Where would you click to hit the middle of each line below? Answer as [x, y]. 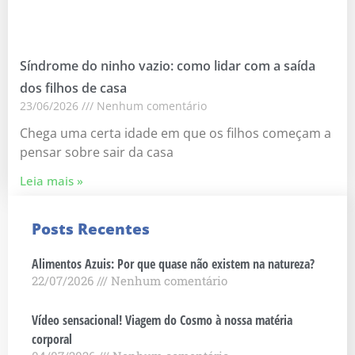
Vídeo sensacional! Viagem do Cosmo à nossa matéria [162, 320]
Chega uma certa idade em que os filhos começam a [176, 133]
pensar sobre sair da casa [97, 152]
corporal [52, 339]
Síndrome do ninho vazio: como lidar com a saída [168, 65]
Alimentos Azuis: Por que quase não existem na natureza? [173, 263]
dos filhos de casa [73, 88]
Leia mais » [52, 180]
